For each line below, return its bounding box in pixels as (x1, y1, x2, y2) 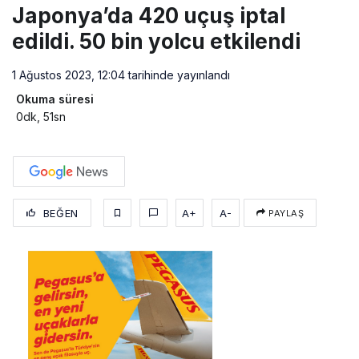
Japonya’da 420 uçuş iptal (12, 3, 285, 29)
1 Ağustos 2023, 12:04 (12, 68, 125, 83)
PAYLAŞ (265, 208, 305, 220)
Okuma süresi (16, 92, 94, 107)
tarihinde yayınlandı (125, 68, 230, 83)
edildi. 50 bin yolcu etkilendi (12, 29, 301, 54)
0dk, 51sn (16, 110, 66, 124)
